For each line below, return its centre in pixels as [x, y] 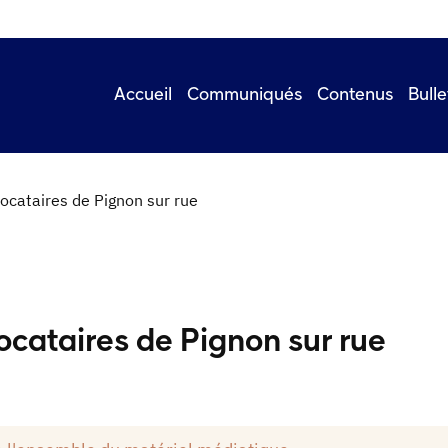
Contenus [354, 95]
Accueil [142, 95]
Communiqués [244, 95]
